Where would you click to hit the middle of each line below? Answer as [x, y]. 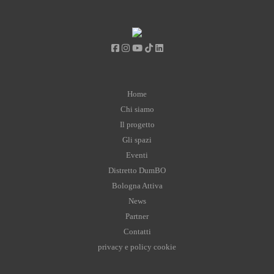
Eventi [137, 155]
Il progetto [137, 124]
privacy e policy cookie [137, 247]
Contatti [137, 231]
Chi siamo [137, 109]
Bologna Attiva [137, 186]
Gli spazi [137, 140]
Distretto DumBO [137, 170]
